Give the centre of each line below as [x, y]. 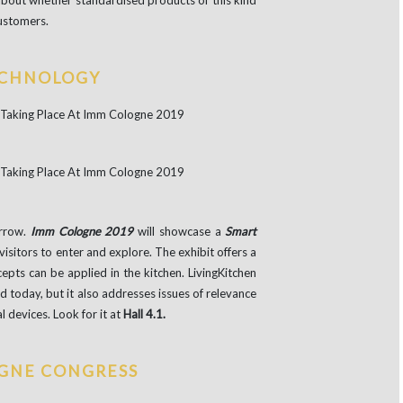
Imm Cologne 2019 [82, 232]
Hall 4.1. [144, 314]
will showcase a [179, 232]
